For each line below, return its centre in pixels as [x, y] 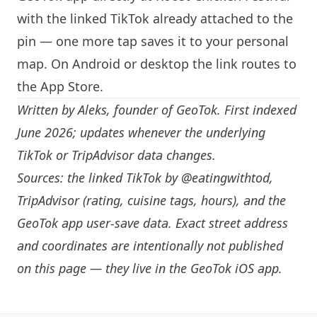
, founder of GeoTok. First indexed [202, 110]
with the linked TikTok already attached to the [155, 18]
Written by [47, 110]
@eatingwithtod [225, 178]
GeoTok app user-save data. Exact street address [152, 223]
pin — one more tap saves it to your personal [153, 41]
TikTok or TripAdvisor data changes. [116, 155]
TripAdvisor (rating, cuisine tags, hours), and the [151, 200]
